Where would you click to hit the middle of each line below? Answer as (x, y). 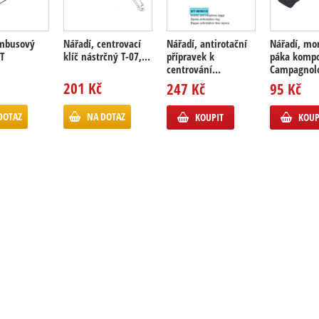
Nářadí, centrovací (102, 43)
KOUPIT (209, 117)
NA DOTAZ (106, 116)
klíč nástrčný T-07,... (107, 56)
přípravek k (190, 56)
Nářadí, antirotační (207, 43)
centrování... (194, 69)
